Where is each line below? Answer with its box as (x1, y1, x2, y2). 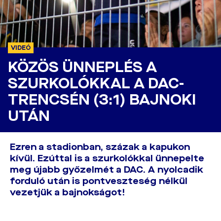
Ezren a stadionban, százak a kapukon (10, 141, 190, 153)
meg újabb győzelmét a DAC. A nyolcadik (10, 164, 203, 176)
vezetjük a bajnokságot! (10, 186, 125, 198)
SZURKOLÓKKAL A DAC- (8, 74, 184, 93)
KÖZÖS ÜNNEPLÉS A (8, 58, 157, 77)
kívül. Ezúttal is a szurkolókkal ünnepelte (10, 152, 204, 164)
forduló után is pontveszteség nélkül (10, 175, 187, 187)
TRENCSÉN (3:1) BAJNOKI (8, 90, 196, 110)
